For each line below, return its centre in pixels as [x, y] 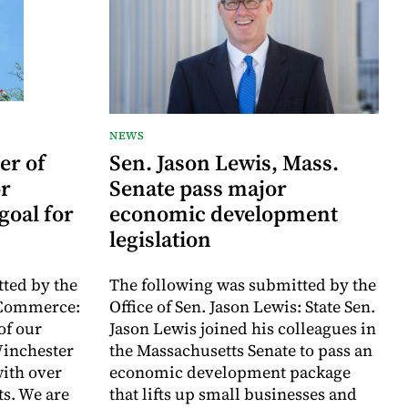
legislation [160, 240]
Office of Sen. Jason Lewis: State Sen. [242, 307]
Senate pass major [198, 189]
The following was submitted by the [243, 285]
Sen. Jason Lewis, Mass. [224, 163]
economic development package [230, 372]
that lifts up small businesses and [233, 394]
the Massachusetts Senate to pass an [241, 351]
